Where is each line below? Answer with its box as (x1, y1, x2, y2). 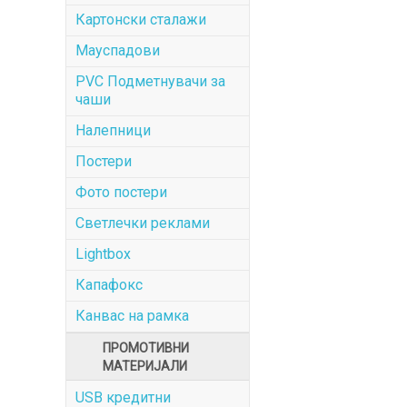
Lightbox (75, 245, 131, 263)
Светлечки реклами (75, 214, 210, 232)
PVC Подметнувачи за (75, 73, 225, 90)
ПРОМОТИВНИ (103, 341, 189, 355)
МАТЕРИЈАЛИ (103, 359, 187, 373)
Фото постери (75, 184, 167, 201)
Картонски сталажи (75, 11, 206, 28)
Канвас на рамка (75, 307, 189, 324)
